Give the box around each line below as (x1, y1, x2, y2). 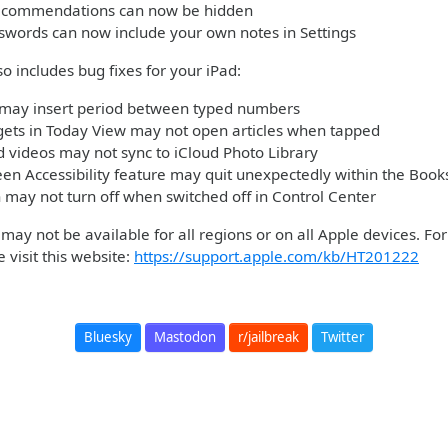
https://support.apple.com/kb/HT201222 (134, 246, 419, 266)
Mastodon (154, 328, 216, 346)
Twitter (321, 328, 364, 346)
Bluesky (84, 328, 132, 346)
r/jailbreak (238, 328, 299, 346)
